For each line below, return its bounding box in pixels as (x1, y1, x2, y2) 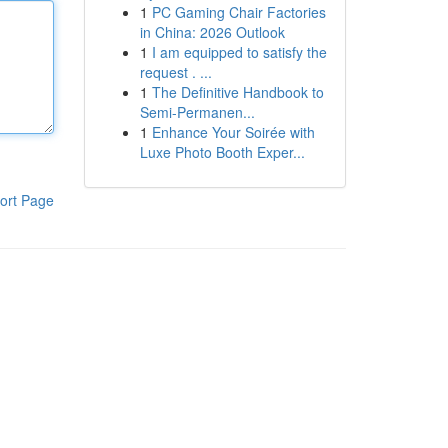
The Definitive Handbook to (151, 82, 324, 102)
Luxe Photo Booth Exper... (139, 142, 305, 162)
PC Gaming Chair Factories (151, 2, 326, 22)
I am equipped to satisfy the (151, 42, 327, 62)
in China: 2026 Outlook (139, 22, 285, 42)
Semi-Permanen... (139, 102, 255, 122)
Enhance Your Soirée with (151, 122, 315, 142)
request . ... (139, 62, 212, 82)
